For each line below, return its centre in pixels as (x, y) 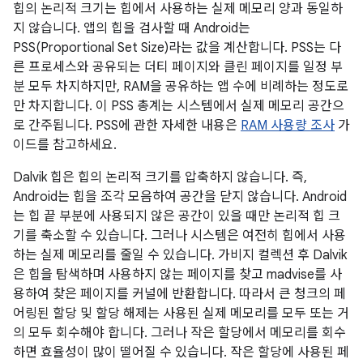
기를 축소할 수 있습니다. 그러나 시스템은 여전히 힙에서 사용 (179, 236)
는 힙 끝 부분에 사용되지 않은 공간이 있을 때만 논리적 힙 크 (177, 216)
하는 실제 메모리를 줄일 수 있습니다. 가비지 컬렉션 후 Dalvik (180, 255)
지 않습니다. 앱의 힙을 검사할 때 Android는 (132, 28)
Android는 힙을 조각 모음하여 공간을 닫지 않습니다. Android (180, 197)
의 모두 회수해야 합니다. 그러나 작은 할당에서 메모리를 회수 (179, 333)
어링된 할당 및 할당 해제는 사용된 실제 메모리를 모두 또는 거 (181, 314)
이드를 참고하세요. (65, 145)
